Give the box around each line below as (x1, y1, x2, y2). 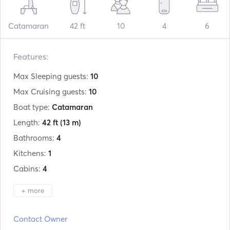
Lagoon (65, 207, 92, 217)
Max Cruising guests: (13, 87, 89, 97)
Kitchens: (13, 148, 48, 158)
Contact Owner (13, 214, 67, 224)
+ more (22, 186, 44, 195)
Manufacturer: (13, 207, 65, 217)
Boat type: (13, 102, 52, 112)
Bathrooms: (13, 133, 56, 143)
